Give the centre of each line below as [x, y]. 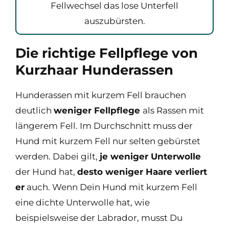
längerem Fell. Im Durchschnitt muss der [104, 125]
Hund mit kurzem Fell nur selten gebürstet [108, 141]
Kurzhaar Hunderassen [94, 70]
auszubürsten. [114, 21]
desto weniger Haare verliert [142, 171]
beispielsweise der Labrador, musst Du [99, 217]
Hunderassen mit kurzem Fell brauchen [101, 95]
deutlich [35, 110]
